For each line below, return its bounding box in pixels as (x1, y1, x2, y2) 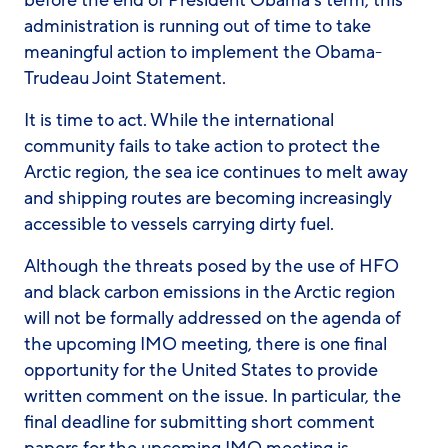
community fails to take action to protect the (24, 134, 380, 158)
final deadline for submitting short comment (24, 410, 375, 434)
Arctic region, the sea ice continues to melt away (24, 160, 408, 184)
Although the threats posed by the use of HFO (24, 254, 399, 278)
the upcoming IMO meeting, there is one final (24, 332, 387, 356)
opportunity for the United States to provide (24, 358, 378, 382)
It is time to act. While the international (24, 108, 334, 132)
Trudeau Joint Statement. (24, 66, 226, 90)
